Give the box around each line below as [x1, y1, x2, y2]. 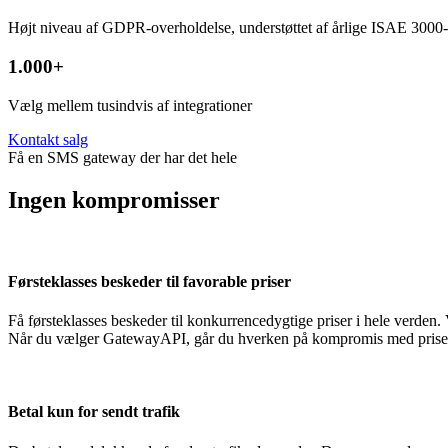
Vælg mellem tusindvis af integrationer [8, 96, 252, 114]
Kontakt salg [8, 130, 88, 148]
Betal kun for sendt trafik [8, 403, 180, 421]
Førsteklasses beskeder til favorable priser [8, 272, 291, 290]
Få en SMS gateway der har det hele [8, 148, 237, 166]
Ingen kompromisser [8, 186, 220, 213]
